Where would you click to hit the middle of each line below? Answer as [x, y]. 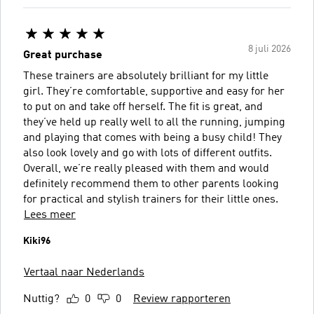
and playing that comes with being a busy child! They [152, 138]
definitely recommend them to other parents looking [151, 184]
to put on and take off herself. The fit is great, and [143, 107]
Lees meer [50, 215]
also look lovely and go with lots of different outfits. [148, 153]
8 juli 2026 [269, 49]
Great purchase [63, 55]
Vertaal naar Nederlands [84, 272]
